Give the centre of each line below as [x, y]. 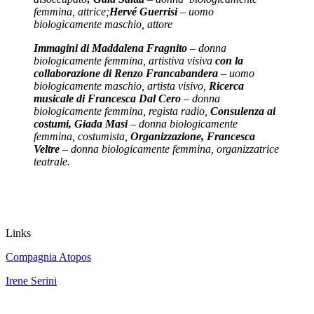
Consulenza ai [243, 111]
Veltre [47, 149]
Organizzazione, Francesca [193, 136]
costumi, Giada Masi [81, 123]
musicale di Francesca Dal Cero [107, 98]
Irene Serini [31, 280]
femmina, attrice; [71, 11]
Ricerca [226, 86]
